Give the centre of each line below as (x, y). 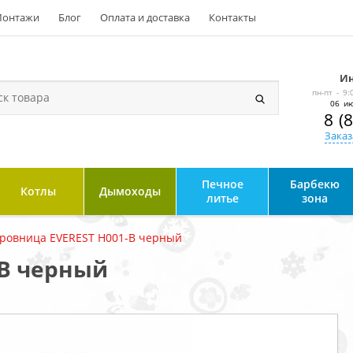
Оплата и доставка (145, 17)
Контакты (232, 17)
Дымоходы (130, 191)
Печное (222, 184)
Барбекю (314, 184)
